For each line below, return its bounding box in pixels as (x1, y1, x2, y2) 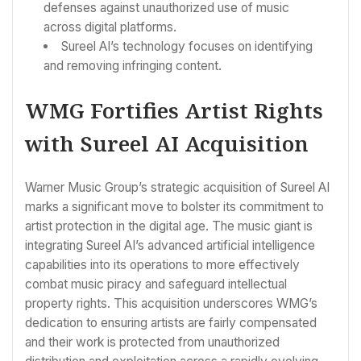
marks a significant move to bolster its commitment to (25, 198, 324, 214)
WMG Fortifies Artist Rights (25, 96, 323, 126)
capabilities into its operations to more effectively (25, 256, 300, 272)
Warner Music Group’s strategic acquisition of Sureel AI (25, 179, 330, 195)
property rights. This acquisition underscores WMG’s (25, 295, 317, 311)
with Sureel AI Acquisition (25, 129, 309, 159)
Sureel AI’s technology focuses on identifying (60, 38, 313, 54)
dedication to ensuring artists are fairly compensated (25, 314, 317, 330)
